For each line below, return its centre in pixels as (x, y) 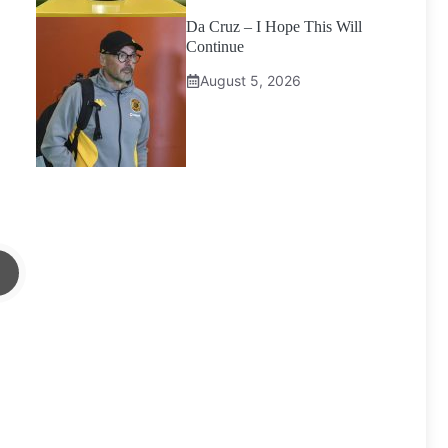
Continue (215, 46)
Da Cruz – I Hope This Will (274, 26)
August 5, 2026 (250, 80)
